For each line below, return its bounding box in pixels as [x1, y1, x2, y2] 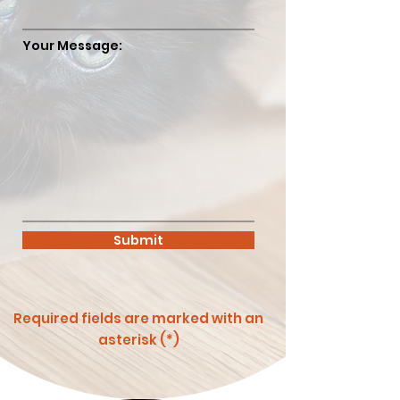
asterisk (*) [97, 330, 179, 349]
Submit [113, 231, 163, 249]
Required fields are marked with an [13, 309, 263, 328]
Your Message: [22, 37, 122, 54]
